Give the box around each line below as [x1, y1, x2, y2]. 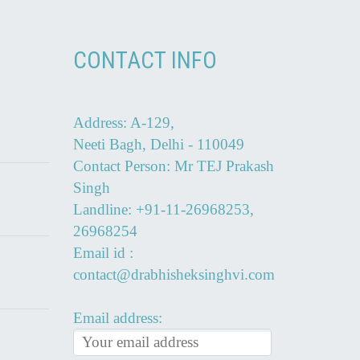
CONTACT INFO [73, 47, 217, 75]
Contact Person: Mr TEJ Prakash [73, 157, 274, 174]
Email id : [73, 243, 133, 261]
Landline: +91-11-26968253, [73, 200, 254, 218]
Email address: [73, 309, 162, 326]
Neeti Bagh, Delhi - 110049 [73, 135, 244, 153]
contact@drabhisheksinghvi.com [73, 265, 275, 283]
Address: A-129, [73, 113, 174, 131]
